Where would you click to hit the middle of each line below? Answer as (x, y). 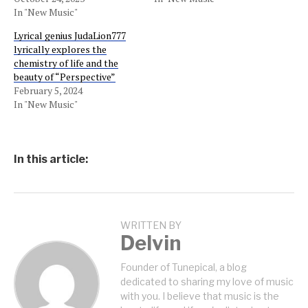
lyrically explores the (60, 49)
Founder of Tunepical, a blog (184, 267)
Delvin (151, 243)
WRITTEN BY (151, 225)
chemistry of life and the (66, 63)
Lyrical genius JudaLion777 (70, 35)
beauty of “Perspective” (65, 77)
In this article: (51, 159)
